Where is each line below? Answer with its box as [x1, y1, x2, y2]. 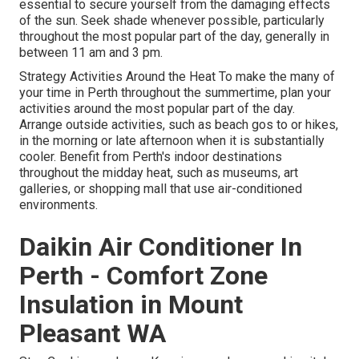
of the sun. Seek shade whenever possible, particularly [19, 13, 325, 29]
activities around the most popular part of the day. [19, 101, 295, 117]
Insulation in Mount [19, 289, 243, 321]
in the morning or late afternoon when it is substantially [19, 133, 325, 149]
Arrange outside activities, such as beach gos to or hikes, [19, 117, 338, 133]
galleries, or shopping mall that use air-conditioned [19, 181, 302, 197]
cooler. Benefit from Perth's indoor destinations [19, 149, 282, 165]
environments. [19, 197, 98, 213]
